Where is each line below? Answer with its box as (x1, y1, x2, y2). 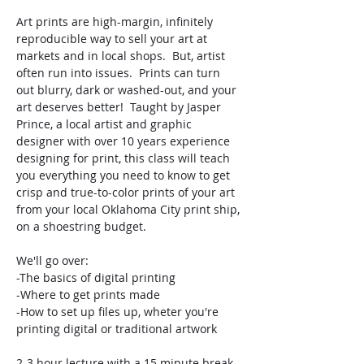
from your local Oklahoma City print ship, (16, 201, 243, 217)
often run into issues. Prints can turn (16, 64, 223, 80)
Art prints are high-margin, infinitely (16, 13, 216, 29)
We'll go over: (16, 252, 92, 268)
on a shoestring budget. (16, 218, 153, 234)
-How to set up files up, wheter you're (16, 303, 222, 319)
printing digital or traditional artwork (16, 320, 217, 336)
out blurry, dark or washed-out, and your (16, 81, 240, 97)
